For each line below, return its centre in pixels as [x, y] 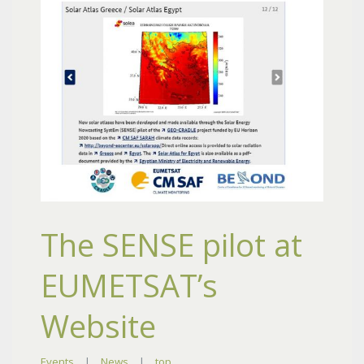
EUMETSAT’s [129, 285]
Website [98, 325]
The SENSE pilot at [171, 244]
